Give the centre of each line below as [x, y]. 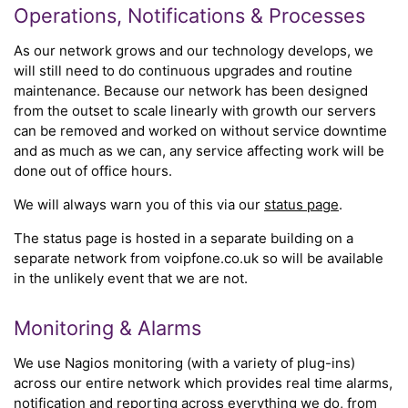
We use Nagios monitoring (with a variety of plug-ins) [184, 362]
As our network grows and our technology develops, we [194, 50]
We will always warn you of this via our [139, 204]
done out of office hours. [93, 170]
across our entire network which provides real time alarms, [203, 382]
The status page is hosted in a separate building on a [184, 238]
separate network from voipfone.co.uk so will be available [199, 258]
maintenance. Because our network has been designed [191, 90]
